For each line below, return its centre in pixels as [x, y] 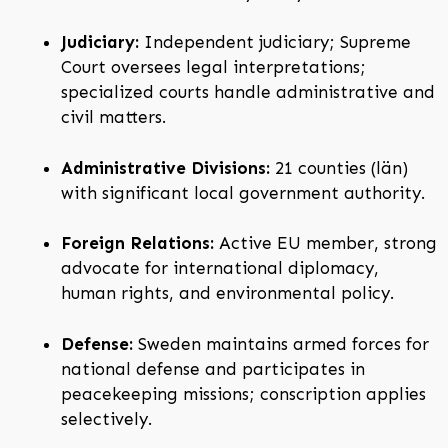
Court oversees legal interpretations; [213, 67]
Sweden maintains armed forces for [281, 343]
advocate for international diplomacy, [220, 268]
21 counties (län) [339, 167]
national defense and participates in [213, 368]
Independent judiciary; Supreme [275, 42]
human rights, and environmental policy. [227, 293]
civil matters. [113, 117]
